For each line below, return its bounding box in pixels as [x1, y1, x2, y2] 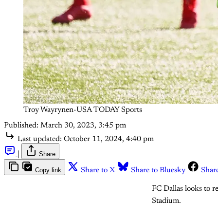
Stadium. [152, 197, 181, 205]
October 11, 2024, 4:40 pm [64, 135, 154, 143]
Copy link [35, 166, 61, 174]
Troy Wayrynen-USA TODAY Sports [23, 106, 142, 114]
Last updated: [18, 135, 62, 143]
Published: [4, 121, 38, 129]
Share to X [81, 166, 115, 174]
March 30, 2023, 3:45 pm [40, 121, 126, 129]
